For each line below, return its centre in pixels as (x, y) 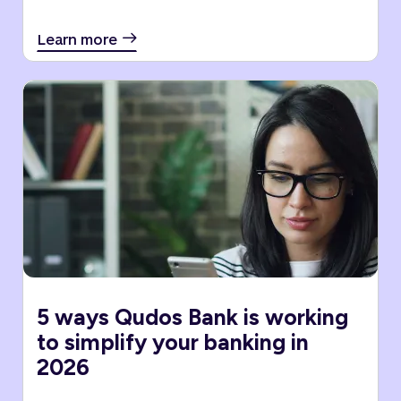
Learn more (77, 39)
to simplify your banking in (173, 342)
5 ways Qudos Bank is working (192, 317)
